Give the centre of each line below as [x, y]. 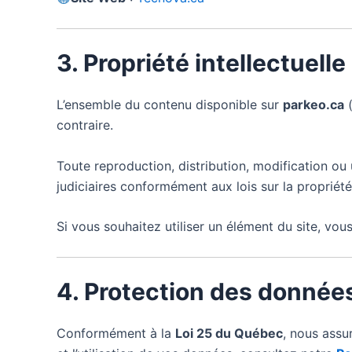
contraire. [85, 125]
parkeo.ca [313, 104]
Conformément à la [116, 333]
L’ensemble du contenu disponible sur [170, 104]
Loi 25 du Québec [229, 333]
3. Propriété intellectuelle [201, 62]
